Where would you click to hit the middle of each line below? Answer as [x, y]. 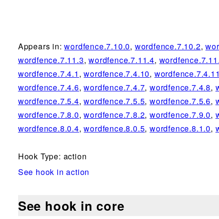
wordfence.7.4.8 [180, 88]
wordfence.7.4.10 [117, 74]
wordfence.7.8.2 [114, 115]
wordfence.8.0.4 [48, 129]
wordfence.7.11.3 [51, 60]
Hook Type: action [52, 156]
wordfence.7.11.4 [122, 60]
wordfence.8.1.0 [180, 129]
